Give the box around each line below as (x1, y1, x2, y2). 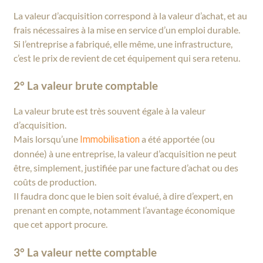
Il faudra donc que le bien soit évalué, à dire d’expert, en (14, 190, 234, 202)
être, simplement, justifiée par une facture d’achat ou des (14, 162, 239, 174)
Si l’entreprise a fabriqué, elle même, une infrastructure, (14, 38, 233, 50)
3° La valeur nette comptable (14, 245, 157, 259)
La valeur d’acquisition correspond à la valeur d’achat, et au (14, 10, 248, 22)
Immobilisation (80, 134, 140, 146)
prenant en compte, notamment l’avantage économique (14, 204, 235, 216)
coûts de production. (14, 176, 99, 188)
